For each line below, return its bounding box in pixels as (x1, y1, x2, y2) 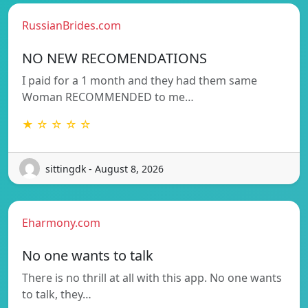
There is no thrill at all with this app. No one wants (22, 270, 282, 286)
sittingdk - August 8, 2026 (45, 162, 164, 175)
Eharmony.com (22, 215, 100, 231)
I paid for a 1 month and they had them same (22, 73, 257, 89)
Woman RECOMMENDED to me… (22, 89, 194, 105)
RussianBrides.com (22, 18, 121, 34)
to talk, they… (22, 287, 91, 302)
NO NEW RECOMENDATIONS (22, 49, 207, 68)
